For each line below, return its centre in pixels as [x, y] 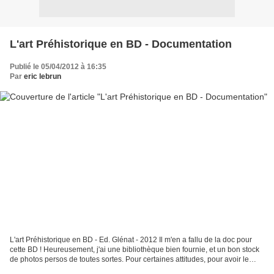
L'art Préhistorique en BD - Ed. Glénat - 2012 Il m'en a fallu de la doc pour [131, 240]
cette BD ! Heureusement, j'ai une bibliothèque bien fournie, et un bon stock [135, 250]
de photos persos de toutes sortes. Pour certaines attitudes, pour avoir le [129, 260]
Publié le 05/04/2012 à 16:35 [58, 66]
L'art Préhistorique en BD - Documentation [121, 44]
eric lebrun [43, 76]
